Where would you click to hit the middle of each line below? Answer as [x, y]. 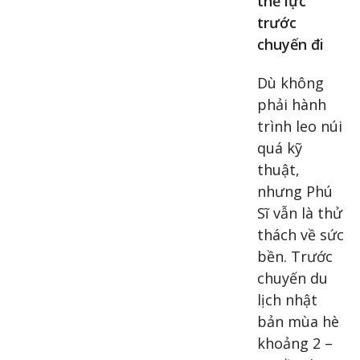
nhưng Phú [295, 191]
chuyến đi [292, 44]
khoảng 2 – [295, 343]
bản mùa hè [298, 321]
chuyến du [292, 278]
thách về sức [301, 234]
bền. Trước [295, 256]
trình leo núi [300, 126]
